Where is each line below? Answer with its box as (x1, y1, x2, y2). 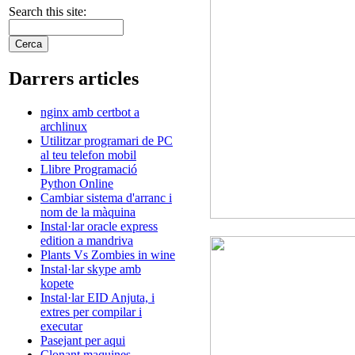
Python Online (40, 177, 113, 191)
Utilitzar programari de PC (40, 134, 173, 148)
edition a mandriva (40, 234, 133, 248)
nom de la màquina (40, 205, 136, 219)
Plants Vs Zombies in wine (40, 248, 175, 262)
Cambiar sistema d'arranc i (40, 191, 172, 205)
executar (40, 319, 82, 334)
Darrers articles (9, 68, 139, 90)
